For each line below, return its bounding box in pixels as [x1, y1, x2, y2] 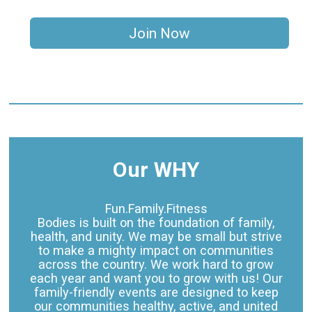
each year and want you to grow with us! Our [29, 271, 283, 286]
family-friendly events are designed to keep [33, 285, 279, 300]
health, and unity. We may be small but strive [30, 229, 282, 244]
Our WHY [113, 157, 199, 182]
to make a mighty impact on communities [38, 243, 274, 258]
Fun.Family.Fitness [104, 201, 208, 217]
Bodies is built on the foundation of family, [38, 215, 274, 231]
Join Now [129, 24, 190, 42]
